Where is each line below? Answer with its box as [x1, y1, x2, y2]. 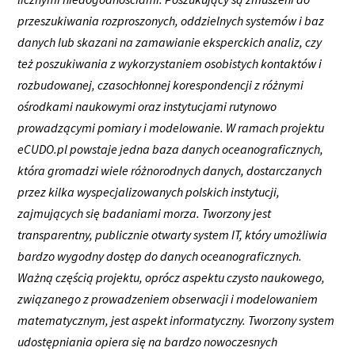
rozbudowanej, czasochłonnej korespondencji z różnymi [17, 77, 304, 94]
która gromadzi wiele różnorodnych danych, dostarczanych [17, 162, 323, 179]
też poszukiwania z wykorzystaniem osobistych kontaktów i [17, 55, 323, 72]
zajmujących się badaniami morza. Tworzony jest [17, 205, 272, 222]
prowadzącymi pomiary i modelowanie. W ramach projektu [17, 120, 325, 136]
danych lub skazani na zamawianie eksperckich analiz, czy [17, 34, 323, 51]
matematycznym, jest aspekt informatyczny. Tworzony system [17, 312, 335, 329]
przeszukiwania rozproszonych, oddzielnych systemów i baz [17, 13, 325, 29]
